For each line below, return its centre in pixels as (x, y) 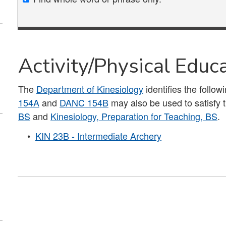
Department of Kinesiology (90, 89)
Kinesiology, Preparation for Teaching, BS (134, 116)
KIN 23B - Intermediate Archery (98, 136)
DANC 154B (84, 102)
